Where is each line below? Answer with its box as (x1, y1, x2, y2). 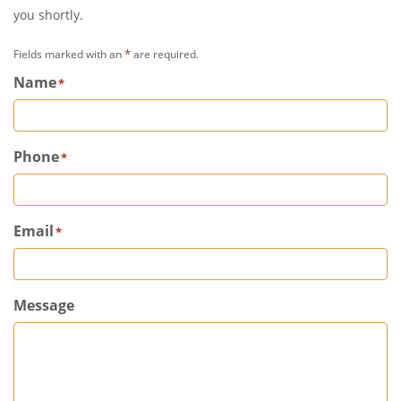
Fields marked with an (13, 47, 124, 62)
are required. (131, 47, 199, 62)
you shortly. (13, 6, 83, 23)
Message (13, 295, 74, 315)
